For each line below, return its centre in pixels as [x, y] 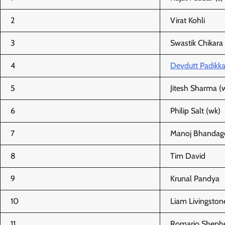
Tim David [188, 156]
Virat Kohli [188, 20]
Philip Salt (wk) [195, 110]
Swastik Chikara [197, 43]
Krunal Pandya [195, 178]
